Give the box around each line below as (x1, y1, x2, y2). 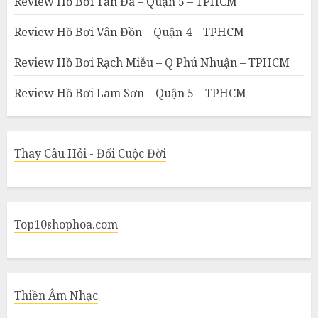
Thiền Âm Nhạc (14, 287, 98, 303)
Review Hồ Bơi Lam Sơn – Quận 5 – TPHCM (14, 84, 246, 101)
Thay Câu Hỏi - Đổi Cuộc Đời (14, 145, 166, 161)
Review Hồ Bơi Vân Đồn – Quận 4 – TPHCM (14, 23, 244, 40)
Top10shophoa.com (14, 216, 118, 232)
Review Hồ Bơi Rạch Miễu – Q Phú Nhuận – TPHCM (14, 54, 290, 70)
